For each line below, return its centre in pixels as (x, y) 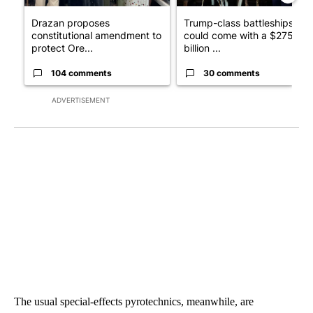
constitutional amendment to (96, 35)
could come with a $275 (239, 35)
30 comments (232, 73)
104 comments (81, 73)
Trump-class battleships (239, 22)
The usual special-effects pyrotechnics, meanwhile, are (134, 301)
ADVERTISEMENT (81, 100)
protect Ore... (62, 48)
